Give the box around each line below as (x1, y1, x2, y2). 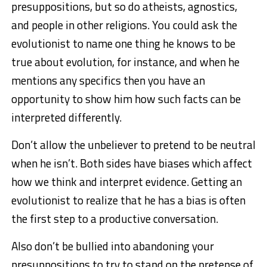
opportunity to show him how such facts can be (11, 89, 241, 107)
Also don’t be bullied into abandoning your (11, 237, 214, 254)
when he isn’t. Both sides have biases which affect (11, 154, 252, 172)
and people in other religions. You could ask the (11, 15, 237, 33)
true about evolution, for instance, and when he (11, 52, 240, 70)
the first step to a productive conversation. (11, 209, 218, 227)
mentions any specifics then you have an (11, 71, 205, 89)
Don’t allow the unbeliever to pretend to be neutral (11, 135, 256, 153)
